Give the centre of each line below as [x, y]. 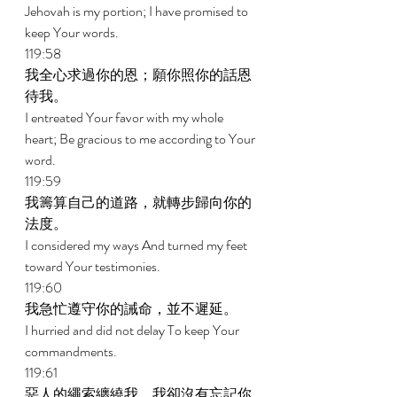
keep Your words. [73, 32]
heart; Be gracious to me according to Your [141, 139]
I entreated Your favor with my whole [125, 117]
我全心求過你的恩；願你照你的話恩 [138, 75]
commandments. [72, 351]
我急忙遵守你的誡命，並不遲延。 [132, 309]
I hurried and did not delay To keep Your [133, 330]
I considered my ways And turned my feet [137, 245]
